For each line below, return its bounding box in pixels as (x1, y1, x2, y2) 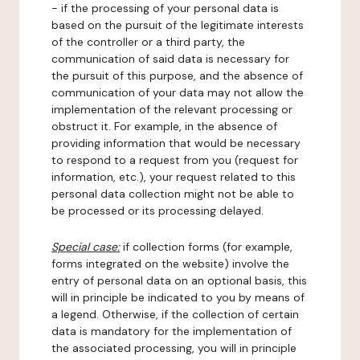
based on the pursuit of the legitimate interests (51, 18, 304, 32)
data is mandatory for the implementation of (51, 324, 292, 338)
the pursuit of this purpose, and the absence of (51, 68, 303, 83)
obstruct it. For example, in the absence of (51, 119, 277, 133)
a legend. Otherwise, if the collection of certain (51, 307, 299, 321)
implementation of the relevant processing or (51, 102, 292, 117)
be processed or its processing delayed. (51, 203, 264, 218)
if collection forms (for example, (120, 239, 292, 254)
